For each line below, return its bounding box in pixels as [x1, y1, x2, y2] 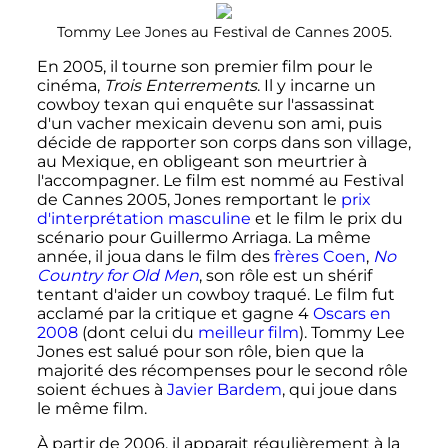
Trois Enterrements [103, 76, 257, 95]
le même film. [36, 399, 147, 418]
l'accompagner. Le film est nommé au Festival [36, 171, 404, 190]
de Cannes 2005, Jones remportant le [36, 190, 341, 209]
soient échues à [36, 380, 167, 399]
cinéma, [36, 76, 104, 95]
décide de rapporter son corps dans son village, [36, 133, 411, 152]
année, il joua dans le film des [36, 247, 274, 266]
